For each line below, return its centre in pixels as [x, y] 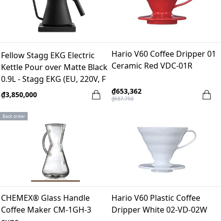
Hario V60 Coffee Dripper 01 [164, 54]
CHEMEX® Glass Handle [45, 198]
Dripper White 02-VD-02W [159, 210]
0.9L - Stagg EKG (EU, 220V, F [53, 79]
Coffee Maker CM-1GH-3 [46, 210]
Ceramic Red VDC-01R [152, 65]
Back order [14, 116]
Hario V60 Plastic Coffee [156, 198]
